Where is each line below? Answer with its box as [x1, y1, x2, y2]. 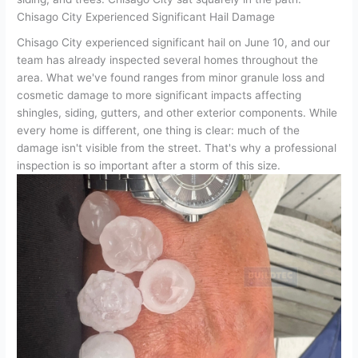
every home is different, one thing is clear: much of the [17, 123, 300, 137]
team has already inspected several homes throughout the [17, 53, 319, 66]
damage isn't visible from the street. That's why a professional [17, 141, 337, 154]
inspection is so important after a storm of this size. [17, 158, 281, 172]
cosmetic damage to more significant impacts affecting [17, 88, 302, 101]
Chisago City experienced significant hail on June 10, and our [17, 35, 331, 49]
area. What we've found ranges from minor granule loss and [17, 70, 325, 84]
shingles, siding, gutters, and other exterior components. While [17, 105, 338, 119]
